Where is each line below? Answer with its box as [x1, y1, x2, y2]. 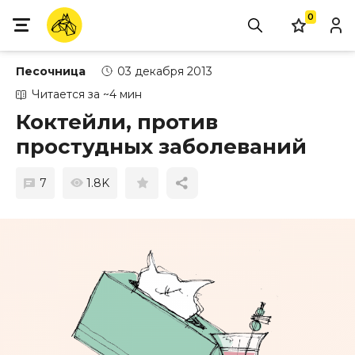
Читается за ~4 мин [32, 87, 142, 101]
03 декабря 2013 [117, 64, 212, 78]
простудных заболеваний [16, 134, 307, 159]
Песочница [16, 64, 86, 78]
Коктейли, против [16, 109, 218, 135]
